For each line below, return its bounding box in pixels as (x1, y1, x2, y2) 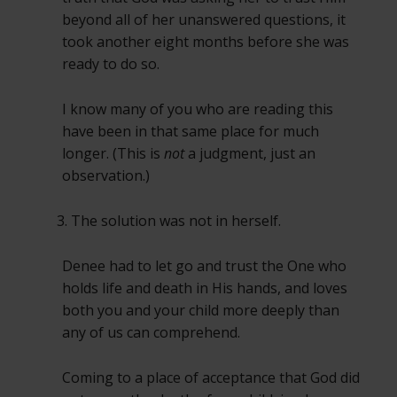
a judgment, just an (184, 144, 315, 164)
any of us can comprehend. (62, 323, 240, 343)
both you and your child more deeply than (62, 300, 339, 321)
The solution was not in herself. (71, 211, 281, 231)
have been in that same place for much (62, 121, 319, 142)
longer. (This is (62, 144, 164, 164)
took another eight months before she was (62, 32, 349, 52)
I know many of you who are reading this (62, 99, 333, 120)
